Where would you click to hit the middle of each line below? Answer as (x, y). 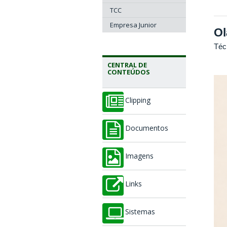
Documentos (147, 128)
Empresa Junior (133, 25)
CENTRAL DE (127, 65)
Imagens (139, 156)
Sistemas (140, 212)
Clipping (138, 100)
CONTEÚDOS (129, 72)
